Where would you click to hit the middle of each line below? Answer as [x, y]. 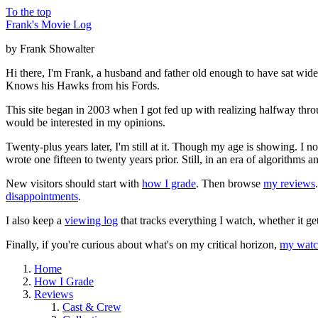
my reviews [289, 184]
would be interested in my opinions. [86, 123]
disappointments [42, 197]
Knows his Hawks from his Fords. [83, 86]
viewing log [91, 221]
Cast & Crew [92, 307]
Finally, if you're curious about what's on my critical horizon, [143, 245]
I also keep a [35, 221]
